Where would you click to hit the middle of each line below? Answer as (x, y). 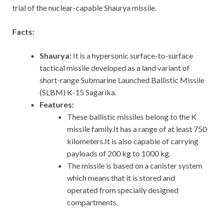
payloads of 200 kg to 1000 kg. (119, 153)
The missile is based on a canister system (135, 166)
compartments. (92, 202)
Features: (57, 105)
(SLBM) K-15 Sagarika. (78, 92)
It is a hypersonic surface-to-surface (133, 56)
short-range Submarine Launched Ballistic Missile (122, 80)
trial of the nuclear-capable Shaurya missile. (84, 8)
